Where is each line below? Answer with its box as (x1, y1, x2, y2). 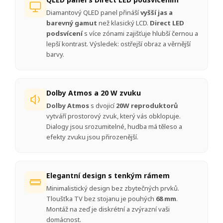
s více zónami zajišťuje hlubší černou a (83, 29, 198, 38)
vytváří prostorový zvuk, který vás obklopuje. (46, 111, 181, 121)
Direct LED (150, 18, 184, 28)
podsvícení (46, 29, 83, 38)
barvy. (46, 50, 64, 59)
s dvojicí (89, 101, 116, 111)
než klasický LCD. (97, 18, 150, 28)
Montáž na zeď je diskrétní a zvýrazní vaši (46, 205, 170, 214)
